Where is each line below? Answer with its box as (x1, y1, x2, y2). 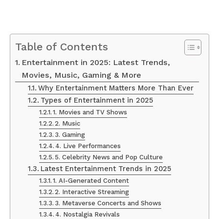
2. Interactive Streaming (55, 188, 130, 196)
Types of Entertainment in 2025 (40, 95, 153, 105)
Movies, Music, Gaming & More (22, 70, 142, 80)
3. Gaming (55, 131, 86, 138)
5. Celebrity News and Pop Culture (55, 153, 163, 161)
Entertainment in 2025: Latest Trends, (22, 57, 171, 67)
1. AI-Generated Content (53, 176, 130, 184)
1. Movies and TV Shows (53, 108, 128, 116)
